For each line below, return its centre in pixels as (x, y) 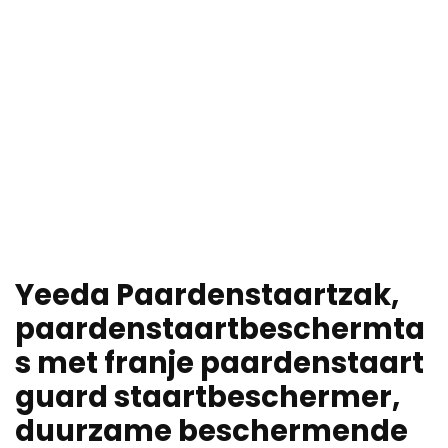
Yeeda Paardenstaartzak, (207, 295)
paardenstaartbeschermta (220, 329)
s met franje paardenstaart (219, 363)
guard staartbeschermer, (207, 397)
